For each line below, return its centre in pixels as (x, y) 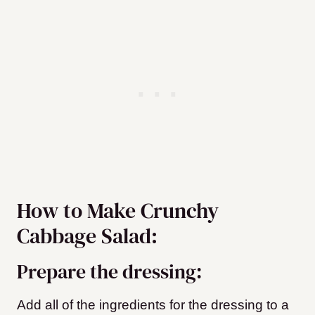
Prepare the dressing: (109, 272)
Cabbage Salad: (87, 236)
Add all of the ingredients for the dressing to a (153, 305)
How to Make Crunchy (118, 211)
